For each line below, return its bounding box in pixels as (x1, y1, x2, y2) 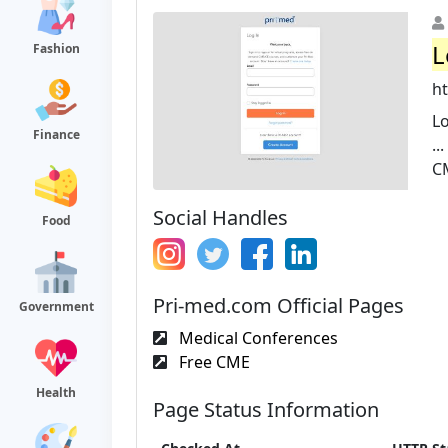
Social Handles (153, 203, 288, 231)
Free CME (175, 350, 250, 373)
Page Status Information (153, 395, 379, 423)
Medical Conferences (175, 326, 338, 349)
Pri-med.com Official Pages (153, 291, 404, 319)
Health (36, 384, 76, 401)
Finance (32, 126, 80, 143)
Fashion (32, 40, 80, 57)
